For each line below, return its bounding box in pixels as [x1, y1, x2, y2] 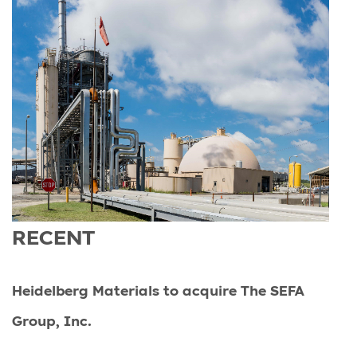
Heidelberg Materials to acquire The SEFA [12, 282, 304, 299]
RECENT [12, 225, 95, 249]
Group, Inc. [12, 312, 92, 329]
